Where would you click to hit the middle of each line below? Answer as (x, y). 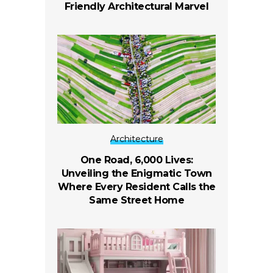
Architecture (136, 139)
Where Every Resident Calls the (136, 186)
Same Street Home (136, 200)
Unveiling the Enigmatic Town (136, 173)
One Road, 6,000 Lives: (136, 160)
